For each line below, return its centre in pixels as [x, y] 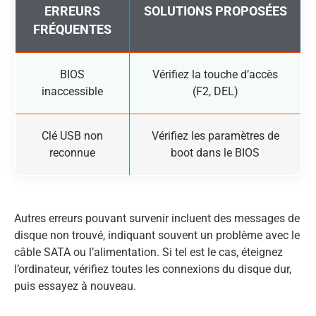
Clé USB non [72, 135]
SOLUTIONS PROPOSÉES [215, 11]
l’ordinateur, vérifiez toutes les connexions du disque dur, [153, 269]
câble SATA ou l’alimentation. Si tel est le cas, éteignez [148, 252]
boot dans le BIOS [215, 152]
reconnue [72, 152]
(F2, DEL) [215, 91]
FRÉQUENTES [72, 29]
